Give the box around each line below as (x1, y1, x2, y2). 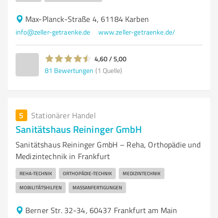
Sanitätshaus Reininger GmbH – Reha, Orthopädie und (16, 139, 201, 150)
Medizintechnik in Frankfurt (16, 151, 110, 162)
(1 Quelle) (95, 65, 122, 75)
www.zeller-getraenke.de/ (98, 27, 176, 36)
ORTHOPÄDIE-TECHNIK (63, 170, 112, 177)
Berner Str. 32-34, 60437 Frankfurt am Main (25, 205, 178, 216)
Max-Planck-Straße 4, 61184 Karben (25, 14, 149, 24)
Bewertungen (54, 65, 93, 75)
